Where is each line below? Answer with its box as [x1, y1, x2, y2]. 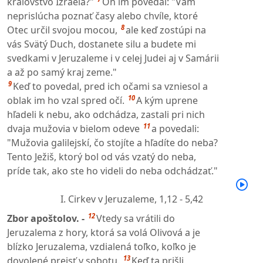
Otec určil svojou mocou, [7, 23, 117, 36]
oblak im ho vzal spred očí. [7, 93, 124, 107]
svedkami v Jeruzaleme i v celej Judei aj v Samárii [7, 51, 219, 65]
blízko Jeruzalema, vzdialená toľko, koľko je [7, 240, 196, 253]
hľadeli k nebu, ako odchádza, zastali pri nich [7, 107, 205, 121]
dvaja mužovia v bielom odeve [7, 122, 140, 135]
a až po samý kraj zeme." [7, 65, 117, 79]
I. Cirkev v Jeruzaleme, [60, 193, 159, 206]
